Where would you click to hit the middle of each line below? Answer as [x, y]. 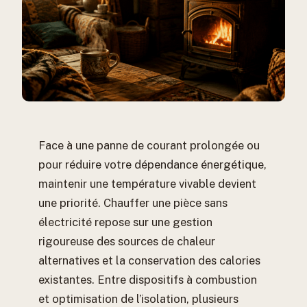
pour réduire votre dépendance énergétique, [152, 165]
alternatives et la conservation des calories [149, 261]
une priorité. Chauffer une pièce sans [133, 203]
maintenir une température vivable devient [147, 184]
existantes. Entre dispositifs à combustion [148, 280]
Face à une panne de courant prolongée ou [149, 146]
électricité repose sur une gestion [125, 222]
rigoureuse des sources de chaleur [127, 242]
